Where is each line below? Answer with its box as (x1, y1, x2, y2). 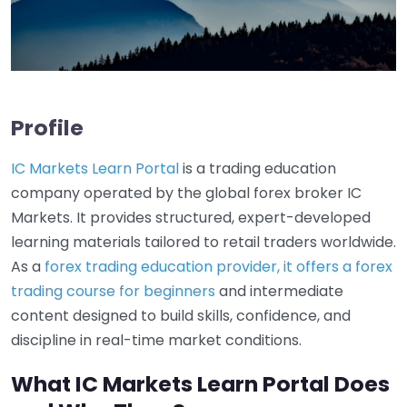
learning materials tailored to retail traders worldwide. (11, 231, 396, 253)
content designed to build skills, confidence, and (11, 304, 351, 326)
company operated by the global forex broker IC (11, 182, 362, 203)
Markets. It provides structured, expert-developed (11, 206, 371, 228)
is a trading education (179, 157, 336, 179)
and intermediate (215, 280, 343, 302)
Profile (11, 112, 84, 143)
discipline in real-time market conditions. (11, 329, 302, 351)
